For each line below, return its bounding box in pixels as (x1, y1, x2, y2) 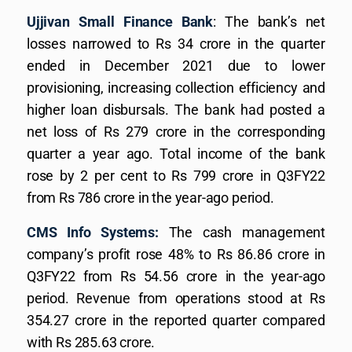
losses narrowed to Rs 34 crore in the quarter (27, 35, 325, 52)
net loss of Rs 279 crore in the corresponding (27, 123, 325, 140)
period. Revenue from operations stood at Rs (27, 290, 325, 306)
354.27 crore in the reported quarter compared (27, 312, 325, 328)
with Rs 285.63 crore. (27, 334, 156, 350)
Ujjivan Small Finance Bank (27, 13, 214, 30)
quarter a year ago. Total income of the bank (27, 145, 325, 162)
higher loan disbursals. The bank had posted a (27, 101, 325, 118)
